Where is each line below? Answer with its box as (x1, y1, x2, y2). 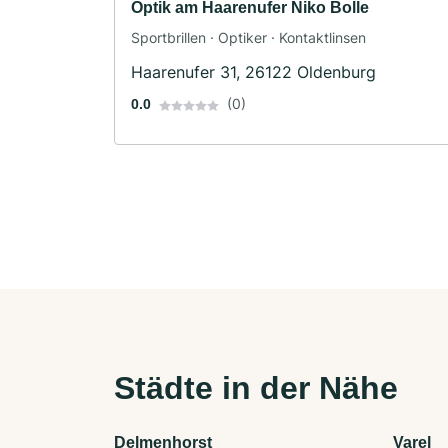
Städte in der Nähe (114, 370, 398, 407)
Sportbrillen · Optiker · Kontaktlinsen (131, 29, 366, 47)
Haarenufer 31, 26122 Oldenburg (131, 62, 376, 83)
